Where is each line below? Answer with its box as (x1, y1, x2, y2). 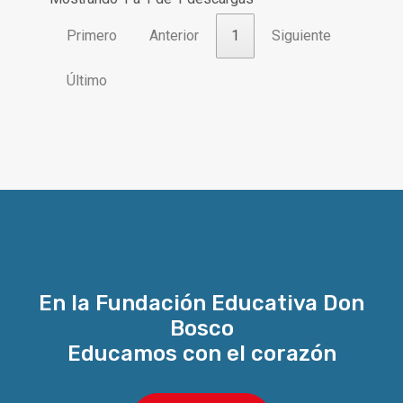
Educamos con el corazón (67, 341, 336, 367)
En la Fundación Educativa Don (39, 291, 364, 317)
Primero (66, 26, 117, 44)
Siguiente (271, 26, 331, 44)
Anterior (148, 26, 199, 44)
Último (66, 71, 107, 89)
